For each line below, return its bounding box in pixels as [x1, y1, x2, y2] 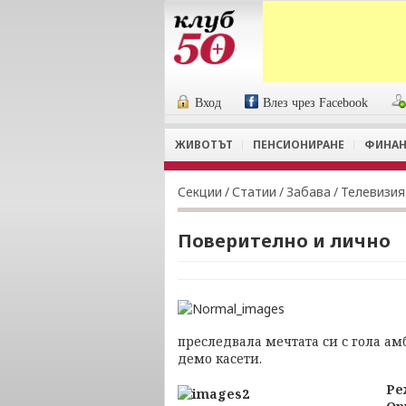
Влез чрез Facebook [263, 96, 369, 110]
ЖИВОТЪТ [175, 137, 233, 152]
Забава [286, 183, 331, 200]
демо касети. [178, 350, 262, 367]
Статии [232, 183, 276, 200]
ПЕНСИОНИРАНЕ [253, 137, 344, 152]
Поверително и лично [178, 228, 391, 253]
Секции [178, 183, 222, 200]
